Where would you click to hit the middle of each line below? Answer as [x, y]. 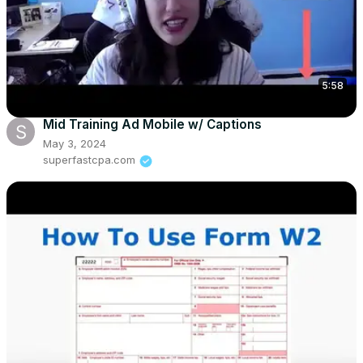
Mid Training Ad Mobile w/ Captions [152, 125]
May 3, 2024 [75, 144]
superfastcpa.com [89, 160]
